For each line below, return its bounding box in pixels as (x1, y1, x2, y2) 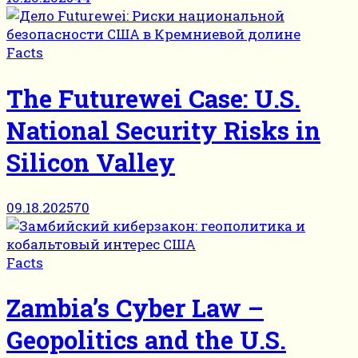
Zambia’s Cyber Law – (6, 292, 264, 324)
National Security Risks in (6, 113, 320, 146)
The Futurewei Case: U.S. (6, 82, 300, 114)
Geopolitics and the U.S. (6, 324, 286, 356)
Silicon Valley (6, 145, 175, 178)
